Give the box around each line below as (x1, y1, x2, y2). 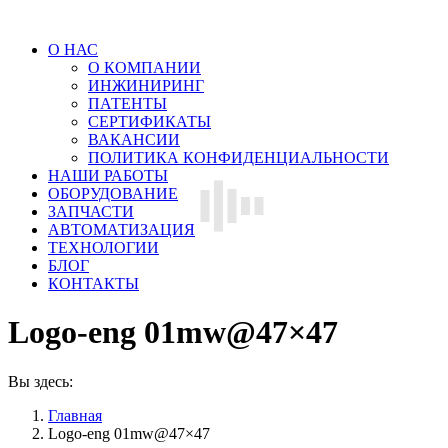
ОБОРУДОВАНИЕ (48, 185, 178, 202)
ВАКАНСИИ (88, 131, 180, 148)
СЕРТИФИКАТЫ (88, 113, 211, 130)
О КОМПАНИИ (88, 59, 201, 76)
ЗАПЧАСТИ (48, 203, 134, 220)
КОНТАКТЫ (48, 275, 139, 292)
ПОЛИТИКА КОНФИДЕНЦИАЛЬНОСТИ (88, 149, 389, 166)
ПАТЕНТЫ (88, 95, 167, 112)
